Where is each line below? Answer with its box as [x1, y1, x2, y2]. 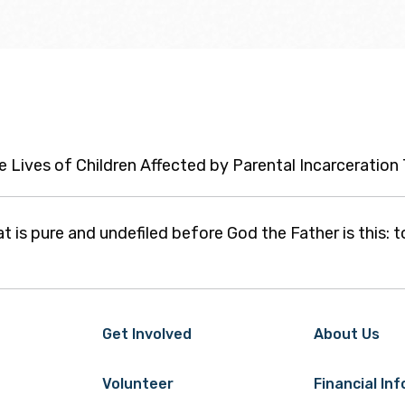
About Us [314, 325, 380, 343]
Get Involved [102, 325, 192, 343]
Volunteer [102, 374, 174, 392]
